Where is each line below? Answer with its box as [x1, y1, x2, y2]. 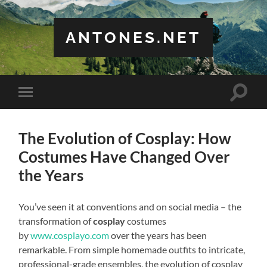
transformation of [18, 215, 94, 226]
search [238, 100, 265, 111]
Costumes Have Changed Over [18, 147, 231, 166]
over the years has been [109, 229, 207, 241]
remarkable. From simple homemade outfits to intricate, [18, 243, 246, 255]
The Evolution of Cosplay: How [18, 128, 232, 148]
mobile [27, 105, 56, 116]
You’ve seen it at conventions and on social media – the [18, 200, 242, 212]
